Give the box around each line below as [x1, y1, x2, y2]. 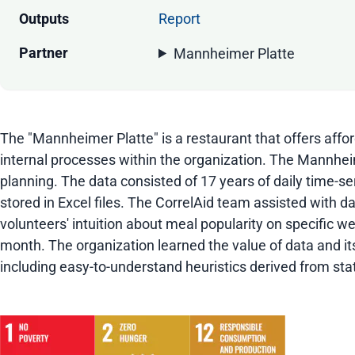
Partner [19, 44, 68, 62]
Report [158, 10, 200, 28]
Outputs [19, 10, 69, 28]
